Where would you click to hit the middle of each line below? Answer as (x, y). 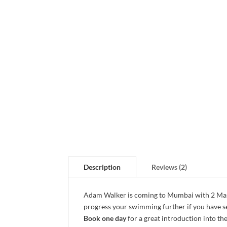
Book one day (105, 218)
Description (102, 167)
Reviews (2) (169, 167)
